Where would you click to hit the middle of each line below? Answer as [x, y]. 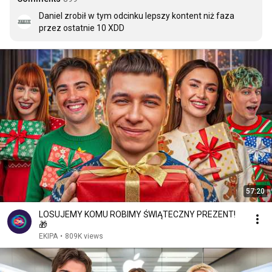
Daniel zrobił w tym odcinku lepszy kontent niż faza [137, 16]
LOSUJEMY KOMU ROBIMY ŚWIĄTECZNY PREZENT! [137, 214]
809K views [84, 236]
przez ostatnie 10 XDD [82, 28]
